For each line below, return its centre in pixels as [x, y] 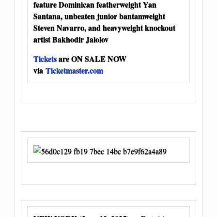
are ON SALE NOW [92, 59]
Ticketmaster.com [74, 70]
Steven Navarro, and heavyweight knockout [104, 28]
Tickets [45, 59]
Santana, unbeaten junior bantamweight [99, 16]
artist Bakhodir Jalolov [71, 39]
